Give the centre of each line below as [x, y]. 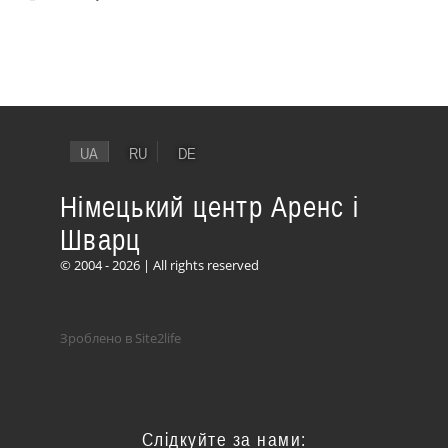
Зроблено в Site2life [120, 338]
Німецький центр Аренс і [209, 207]
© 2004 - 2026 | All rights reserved [159, 265]
